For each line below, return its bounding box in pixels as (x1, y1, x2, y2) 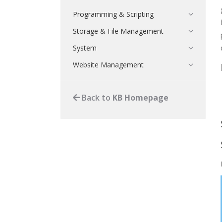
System (73, 43, 97, 53)
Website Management (73, 60, 144, 69)
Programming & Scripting (73, 9, 154, 19)
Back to (80, 92, 112, 103)
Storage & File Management (73, 26, 164, 36)
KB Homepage (112, 92, 168, 103)
